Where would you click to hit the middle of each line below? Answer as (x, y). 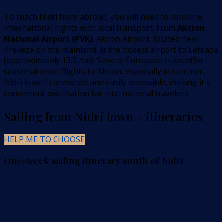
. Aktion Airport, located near (146, 38)
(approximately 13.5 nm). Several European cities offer (104, 60)
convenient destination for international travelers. (97, 93)
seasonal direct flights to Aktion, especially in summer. (104, 71)
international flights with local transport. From (91, 28)
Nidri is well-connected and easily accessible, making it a (107, 82)
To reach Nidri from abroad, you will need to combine (103, 17)
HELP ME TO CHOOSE (44, 139)
